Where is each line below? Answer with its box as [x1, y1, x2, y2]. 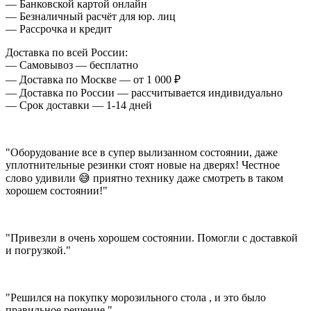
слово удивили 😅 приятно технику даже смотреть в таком [6, 172, 283, 185]
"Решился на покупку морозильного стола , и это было [6, 292, 266, 304]
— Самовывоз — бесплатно [6, 59, 138, 72]
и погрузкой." [6, 244, 71, 257]
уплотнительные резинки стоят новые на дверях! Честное [6, 159, 280, 171]
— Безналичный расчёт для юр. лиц [6, 10, 176, 23]
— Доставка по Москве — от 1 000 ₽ [6, 74, 180, 86]
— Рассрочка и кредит [6, 23, 112, 35]
